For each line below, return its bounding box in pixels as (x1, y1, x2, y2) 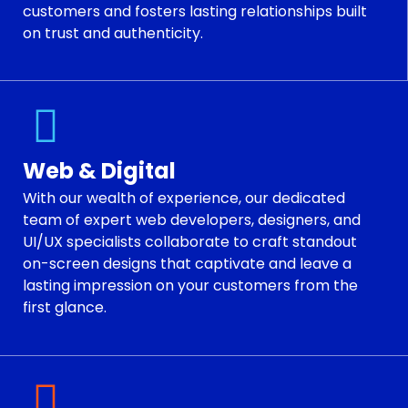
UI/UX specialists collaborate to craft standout (23, 231, 357, 253)
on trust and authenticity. (23, 22, 203, 44)
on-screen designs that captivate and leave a (23, 253, 352, 275)
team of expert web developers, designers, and (23, 209, 361, 231)
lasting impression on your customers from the (23, 275, 358, 297)
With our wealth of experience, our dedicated (23, 188, 345, 209)
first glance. (23, 297, 107, 319)
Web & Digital (23, 156, 176, 187)
